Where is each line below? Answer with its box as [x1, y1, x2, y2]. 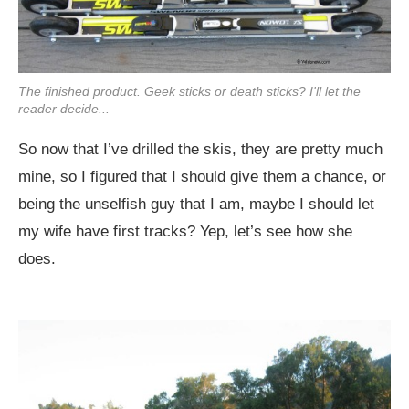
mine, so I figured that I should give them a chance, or [18, 168, 386, 186]
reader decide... [18, 101, 110, 117]
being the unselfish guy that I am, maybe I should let [18, 195, 374, 214]
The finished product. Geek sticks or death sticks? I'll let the [18, 84, 361, 100]
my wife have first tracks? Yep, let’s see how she [18, 223, 352, 241]
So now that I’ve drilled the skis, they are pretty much [18, 141, 383, 159]
